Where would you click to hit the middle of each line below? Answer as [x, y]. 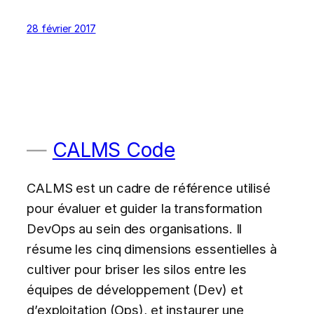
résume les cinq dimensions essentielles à [152, 248]
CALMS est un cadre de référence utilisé [149, 187]
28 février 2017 [61, 28]
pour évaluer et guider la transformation [144, 208]
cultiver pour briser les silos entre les [137, 269]
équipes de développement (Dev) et [135, 289]
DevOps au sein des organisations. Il [135, 228]
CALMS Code [114, 149]
